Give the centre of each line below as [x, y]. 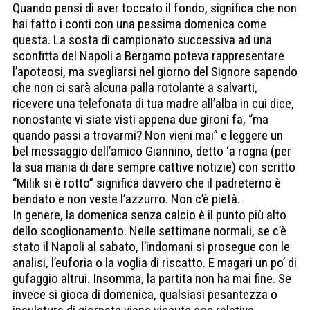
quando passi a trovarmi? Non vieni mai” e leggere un [148, 136]
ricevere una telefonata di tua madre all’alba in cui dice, [153, 104]
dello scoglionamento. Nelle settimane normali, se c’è [149, 231]
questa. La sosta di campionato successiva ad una [142, 40]
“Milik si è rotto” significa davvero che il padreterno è [147, 183]
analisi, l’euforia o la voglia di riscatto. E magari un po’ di [155, 263]
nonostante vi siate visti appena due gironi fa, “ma [140, 120]
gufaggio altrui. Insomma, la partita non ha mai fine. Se [152, 279]
